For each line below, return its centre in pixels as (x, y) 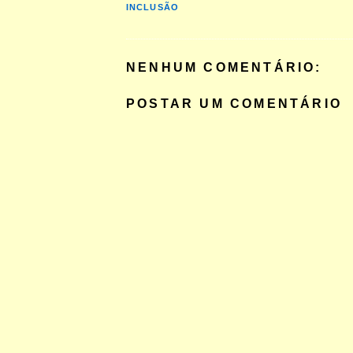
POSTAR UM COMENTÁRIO (234, 104)
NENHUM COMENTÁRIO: (224, 67)
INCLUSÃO (152, 7)
